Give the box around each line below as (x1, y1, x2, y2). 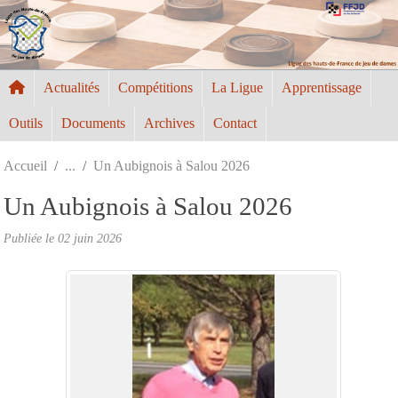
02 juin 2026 (58, 230, 122, 245)
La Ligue (211, 79, 263, 95)
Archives (144, 115, 195, 131)
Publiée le (4, 230, 58, 245)
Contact (213, 115, 257, 131)
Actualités (44, 79, 99, 95)
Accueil (4, 157, 47, 173)
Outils (9, 115, 43, 131)
